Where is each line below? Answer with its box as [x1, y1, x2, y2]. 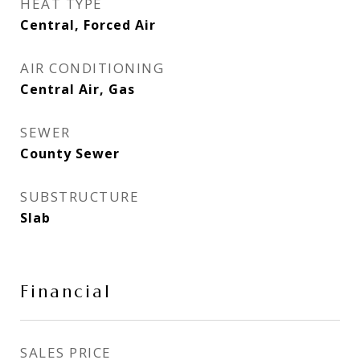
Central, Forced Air [20, 16, 156, 34]
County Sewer [20, 145, 120, 162]
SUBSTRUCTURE [20, 187, 139, 206]
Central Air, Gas [20, 80, 135, 98]
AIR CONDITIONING [20, 59, 164, 77]
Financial [20, 281, 112, 302]
